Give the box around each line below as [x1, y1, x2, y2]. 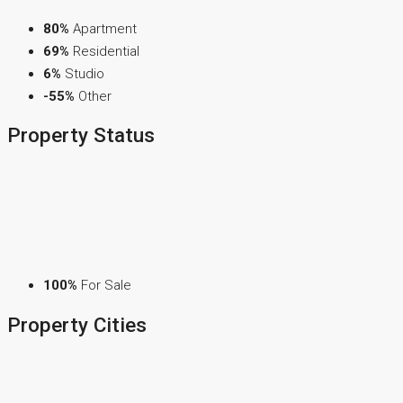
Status [88, 123, 155, 148]
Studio [65, 65, 104, 82]
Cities [88, 312, 147, 336]
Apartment [73, 20, 137, 37]
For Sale [81, 277, 131, 294]
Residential [73, 42, 139, 59]
